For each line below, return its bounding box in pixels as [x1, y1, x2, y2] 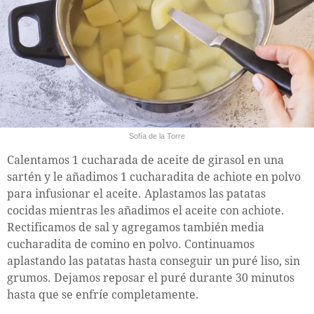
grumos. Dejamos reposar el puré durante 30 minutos [7, 271, 294, 285]
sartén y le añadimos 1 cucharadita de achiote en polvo [7, 170, 301, 184]
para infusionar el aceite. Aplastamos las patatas [7, 187, 266, 201]
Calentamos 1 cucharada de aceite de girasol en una [7, 153, 284, 168]
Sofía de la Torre [129, 132, 185, 141]
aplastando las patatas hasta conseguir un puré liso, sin [7, 254, 300, 268]
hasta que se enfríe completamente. [7, 288, 199, 302]
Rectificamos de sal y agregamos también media [7, 221, 264, 235]
